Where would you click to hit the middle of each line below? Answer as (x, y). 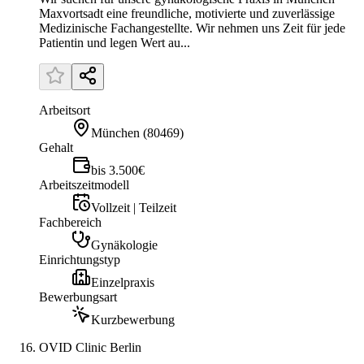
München (115, 133)
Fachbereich (70, 223)
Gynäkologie (124, 245)
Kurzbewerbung (133, 320)
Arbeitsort (65, 110)
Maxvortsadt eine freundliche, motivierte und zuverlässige (187, 14)
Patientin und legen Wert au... (115, 43)
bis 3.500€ (118, 171)
